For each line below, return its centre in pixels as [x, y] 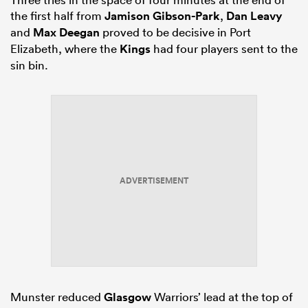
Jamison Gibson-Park [162, 16]
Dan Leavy [254, 16]
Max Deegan [66, 33]
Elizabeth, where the [65, 49]
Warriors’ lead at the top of [222, 297]
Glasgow [128, 297]
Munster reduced [57, 297]
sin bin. [29, 65]
